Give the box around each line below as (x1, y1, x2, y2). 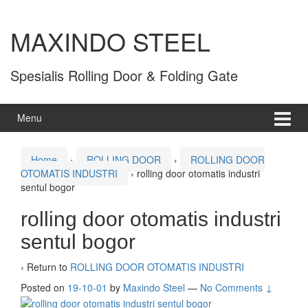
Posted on (21, 280, 67, 295)
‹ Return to (21, 260, 70, 274)
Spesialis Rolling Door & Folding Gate (10, 65, 238, 86)
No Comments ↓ (200, 280, 273, 295)
